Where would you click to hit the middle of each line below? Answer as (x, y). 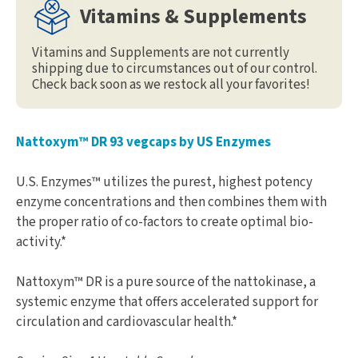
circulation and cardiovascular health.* (127, 322)
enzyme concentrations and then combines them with (171, 202)
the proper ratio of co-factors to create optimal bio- (165, 222)
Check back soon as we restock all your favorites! (171, 84)
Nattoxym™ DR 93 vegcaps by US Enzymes (143, 142)
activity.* (41, 242)
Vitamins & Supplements (193, 17)
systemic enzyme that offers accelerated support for (167, 302)
